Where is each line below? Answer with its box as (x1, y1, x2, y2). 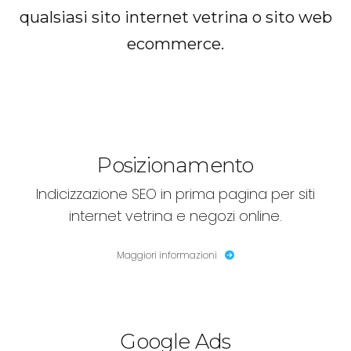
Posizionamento (97, 152, 254, 178)
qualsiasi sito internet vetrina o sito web (19, 6, 332, 27)
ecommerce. (127, 33, 224, 53)
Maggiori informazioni (117, 248, 217, 262)
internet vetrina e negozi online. (69, 205, 282, 226)
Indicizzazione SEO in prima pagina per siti (36, 183, 315, 204)
